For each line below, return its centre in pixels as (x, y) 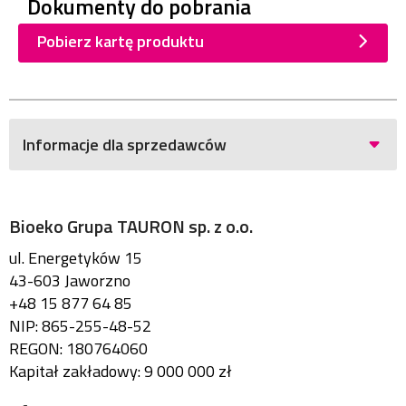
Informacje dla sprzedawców (125, 144)
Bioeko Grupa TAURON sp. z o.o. (131, 226)
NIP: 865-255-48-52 (80, 325)
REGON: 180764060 (78, 348)
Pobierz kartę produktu (121, 41)
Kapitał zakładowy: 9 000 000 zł (121, 371)
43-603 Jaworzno (70, 280)
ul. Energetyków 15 (76, 257)
